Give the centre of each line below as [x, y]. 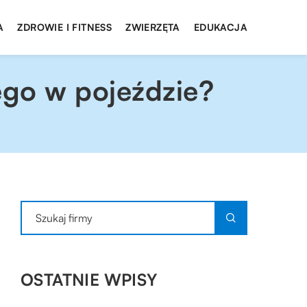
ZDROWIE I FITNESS [65, 27]
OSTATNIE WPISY [89, 280]
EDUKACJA [220, 27]
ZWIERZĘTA [153, 27]
